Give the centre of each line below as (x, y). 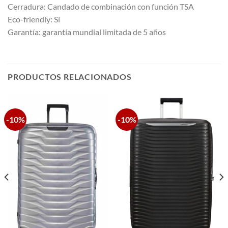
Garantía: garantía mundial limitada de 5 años (87, 32)
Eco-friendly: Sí (34, 19)
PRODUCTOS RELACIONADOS (70, 77)
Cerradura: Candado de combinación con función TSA (101, 6)
